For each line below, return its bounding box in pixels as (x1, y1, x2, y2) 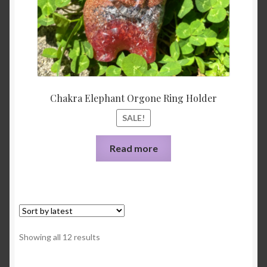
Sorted (100, 231, 125, 242)
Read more (109, 142, 158, 154)
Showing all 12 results (19, 232, 100, 243)
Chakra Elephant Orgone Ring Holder (50, 92, 217, 105)
